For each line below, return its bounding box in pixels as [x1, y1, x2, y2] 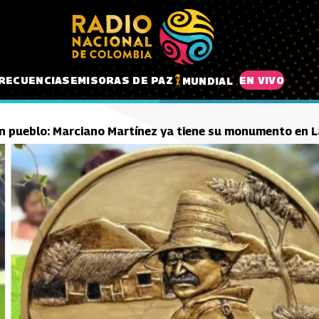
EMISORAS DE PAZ [70, 73, 173, 86]
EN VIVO [239, 73, 284, 86]
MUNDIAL [182, 74, 233, 87]
